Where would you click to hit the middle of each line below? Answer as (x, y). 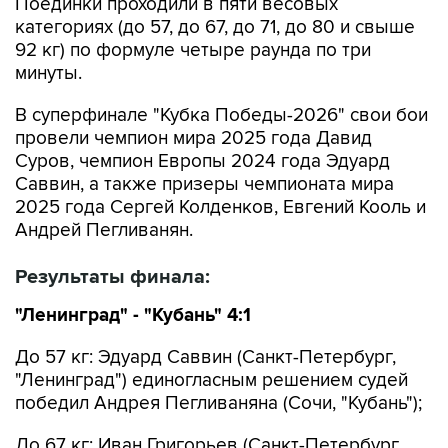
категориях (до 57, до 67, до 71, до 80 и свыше (215, 27)
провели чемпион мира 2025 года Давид (193, 138)
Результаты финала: (112, 277)
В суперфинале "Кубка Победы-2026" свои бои (221, 115)
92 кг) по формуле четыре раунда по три (193, 50)
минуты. (48, 73)
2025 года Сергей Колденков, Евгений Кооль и (220, 207)
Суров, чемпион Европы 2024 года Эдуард (202, 161)
